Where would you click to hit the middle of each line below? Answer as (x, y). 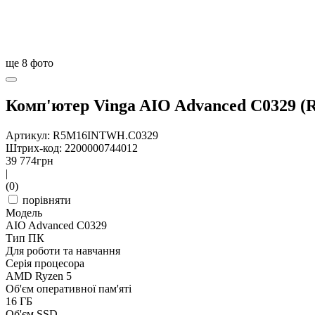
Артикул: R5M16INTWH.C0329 (82, 135)
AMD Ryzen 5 (39, 276)
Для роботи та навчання (63, 251)
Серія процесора (45, 263)
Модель (24, 213)
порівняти (47, 200)
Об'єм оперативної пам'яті (69, 289)
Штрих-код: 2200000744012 (72, 148)
